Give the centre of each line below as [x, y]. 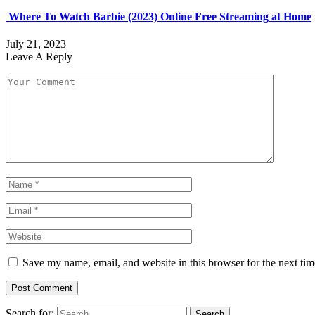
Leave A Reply [39, 56]
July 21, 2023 [36, 44]
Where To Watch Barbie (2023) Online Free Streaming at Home [159, 16]
